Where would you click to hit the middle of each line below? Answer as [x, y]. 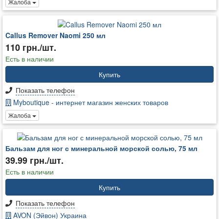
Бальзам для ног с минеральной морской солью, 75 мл [101, 148]
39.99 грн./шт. [34, 161]
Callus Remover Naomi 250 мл [55, 35]
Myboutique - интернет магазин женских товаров [90, 102]
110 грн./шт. [31, 47]
